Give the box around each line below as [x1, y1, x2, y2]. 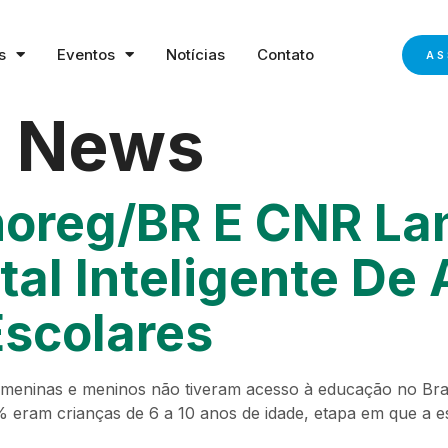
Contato [257, 44, 314, 64]
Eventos [57, 44, 115, 64]
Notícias [166, 44, 225, 64]
